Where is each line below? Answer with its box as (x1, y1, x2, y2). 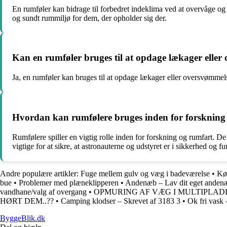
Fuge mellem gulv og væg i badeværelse (81, 169, 210, 178)
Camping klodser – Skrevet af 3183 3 (61, 196, 180, 205)
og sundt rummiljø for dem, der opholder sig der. (12, 13, 167, 22)
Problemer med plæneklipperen (19, 178, 119, 187)
